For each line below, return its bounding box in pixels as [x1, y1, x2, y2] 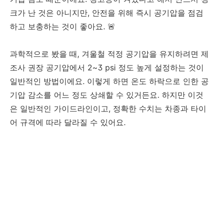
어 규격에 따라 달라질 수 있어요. [10, 117, 126, 128]
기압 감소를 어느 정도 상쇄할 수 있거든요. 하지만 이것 [10, 90, 203, 100]
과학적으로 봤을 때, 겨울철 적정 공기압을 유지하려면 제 [10, 49, 209, 59]
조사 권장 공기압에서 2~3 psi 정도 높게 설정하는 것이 [10, 63, 204, 73]
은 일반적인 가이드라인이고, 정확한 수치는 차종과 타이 [10, 104, 206, 114]
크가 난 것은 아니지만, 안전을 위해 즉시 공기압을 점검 [10, 8, 203, 18]
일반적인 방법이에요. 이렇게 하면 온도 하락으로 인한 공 [10, 76, 209, 87]
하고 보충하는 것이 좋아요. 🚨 [10, 22, 115, 32]
